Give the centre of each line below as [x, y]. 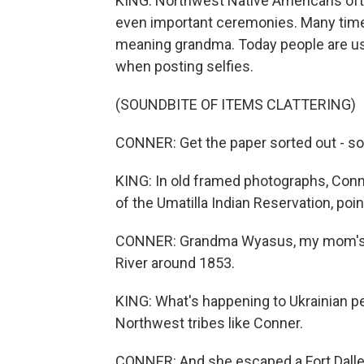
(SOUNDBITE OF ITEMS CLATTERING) [236, 104]
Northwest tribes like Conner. [209, 323]
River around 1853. [175, 263]
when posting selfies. [184, 66]
